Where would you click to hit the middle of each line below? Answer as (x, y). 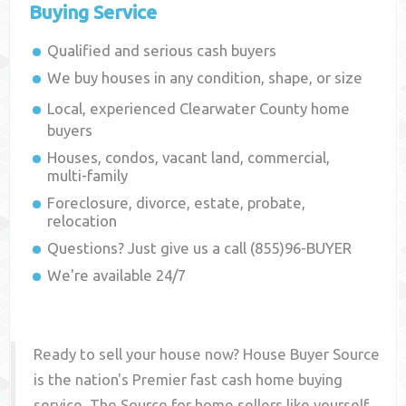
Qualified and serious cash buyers (162, 51)
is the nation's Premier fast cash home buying (188, 380)
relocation (82, 221)
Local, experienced (114, 109)
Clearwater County (244, 109)
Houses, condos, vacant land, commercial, (189, 158)
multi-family (88, 176)
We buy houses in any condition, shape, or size (205, 78)
